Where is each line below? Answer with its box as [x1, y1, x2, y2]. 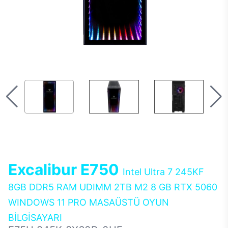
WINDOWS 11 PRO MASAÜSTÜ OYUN [8, 197, 169, 208]
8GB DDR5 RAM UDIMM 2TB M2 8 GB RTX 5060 [8, 182, 217, 192]
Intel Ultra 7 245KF [123, 166, 204, 177]
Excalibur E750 [8, 160, 123, 179]
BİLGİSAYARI [8, 212, 62, 223]
